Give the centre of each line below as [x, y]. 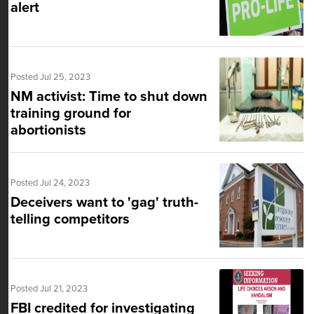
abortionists [48, 131]
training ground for [71, 114]
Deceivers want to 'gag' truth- [104, 203]
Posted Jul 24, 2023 [50, 183]
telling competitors [70, 220]
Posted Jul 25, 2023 [50, 77]
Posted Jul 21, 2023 [49, 289]
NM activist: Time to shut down [109, 97]
